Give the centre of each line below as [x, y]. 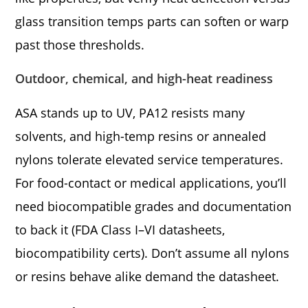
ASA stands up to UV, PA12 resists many [130, 112]
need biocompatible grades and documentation [154, 206]
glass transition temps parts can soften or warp [152, 21]
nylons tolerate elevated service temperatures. [150, 159]
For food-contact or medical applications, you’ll [151, 183]
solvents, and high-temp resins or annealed [141, 136]
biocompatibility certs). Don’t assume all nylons [153, 253]
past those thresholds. [80, 44]
